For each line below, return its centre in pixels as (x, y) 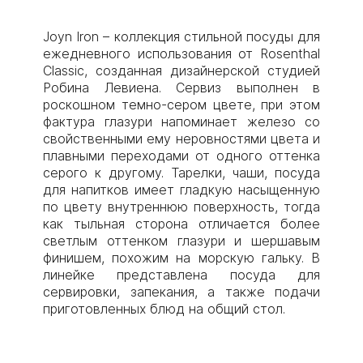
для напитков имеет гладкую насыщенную (181, 189)
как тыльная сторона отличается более (181, 223)
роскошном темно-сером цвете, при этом (181, 104)
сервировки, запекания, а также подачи (181, 291)
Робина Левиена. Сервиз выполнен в (181, 87)
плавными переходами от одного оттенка (181, 155)
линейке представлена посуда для (181, 274)
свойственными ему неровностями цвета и (181, 138)
